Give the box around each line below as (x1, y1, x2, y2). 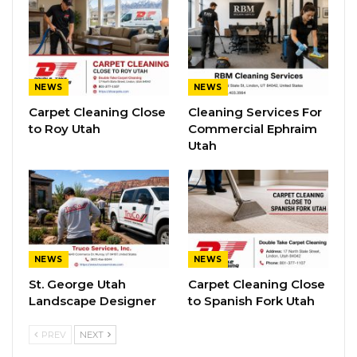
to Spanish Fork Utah (188, 293, 315, 309)
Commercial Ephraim (188, 120, 317, 136)
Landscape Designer (29, 293, 156, 309)
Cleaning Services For (188, 104, 322, 120)
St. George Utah (29, 277, 126, 292)
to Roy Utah (29, 120, 100, 136)
